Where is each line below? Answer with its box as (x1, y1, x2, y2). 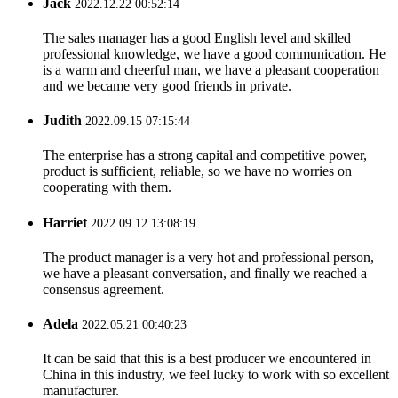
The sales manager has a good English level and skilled (43, 29, 351, 45)
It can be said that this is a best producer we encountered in (43, 351, 371, 367)
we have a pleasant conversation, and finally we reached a (43, 265, 367, 281)
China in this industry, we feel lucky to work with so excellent (43, 367, 389, 383)
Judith (43, 113, 82, 129)
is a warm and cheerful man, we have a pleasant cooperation (43, 61, 379, 77)
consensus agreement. (43, 281, 164, 297)
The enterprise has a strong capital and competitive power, (43, 147, 367, 163)
